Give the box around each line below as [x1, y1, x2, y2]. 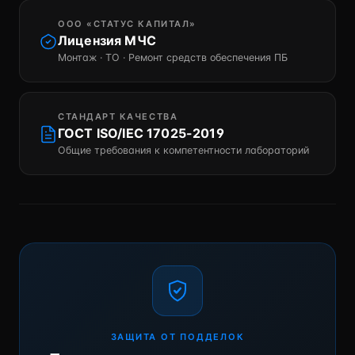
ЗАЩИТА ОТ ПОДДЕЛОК [110, 331, 245, 342]
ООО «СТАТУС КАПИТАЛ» [58, 18, 197, 29]
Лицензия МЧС [58, 32, 156, 48]
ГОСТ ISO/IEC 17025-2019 [58, 125, 224, 141]
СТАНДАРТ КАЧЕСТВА [58, 111, 178, 122]
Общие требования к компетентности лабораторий [58, 144, 309, 156]
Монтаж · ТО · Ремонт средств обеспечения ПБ [58, 52, 288, 63]
